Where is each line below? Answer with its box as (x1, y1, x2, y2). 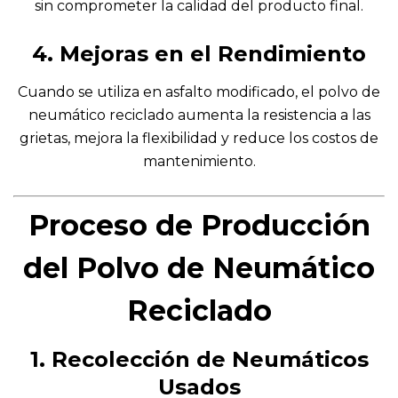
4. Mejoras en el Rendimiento (32, 40, 366, 67)
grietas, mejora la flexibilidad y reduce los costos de (20, 129, 378, 147)
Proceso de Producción (28, 207, 370, 243)
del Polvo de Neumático (23, 250, 375, 285)
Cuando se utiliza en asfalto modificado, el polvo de (18, 83, 380, 100)
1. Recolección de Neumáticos (29, 346, 369, 372)
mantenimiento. (142, 152, 256, 170)
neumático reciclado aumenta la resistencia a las (28, 106, 370, 123)
